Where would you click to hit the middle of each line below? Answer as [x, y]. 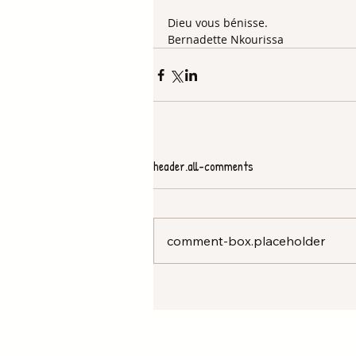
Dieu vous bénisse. [219, 23]
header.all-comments [203, 166]
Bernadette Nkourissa [227, 39]
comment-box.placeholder [246, 241]
